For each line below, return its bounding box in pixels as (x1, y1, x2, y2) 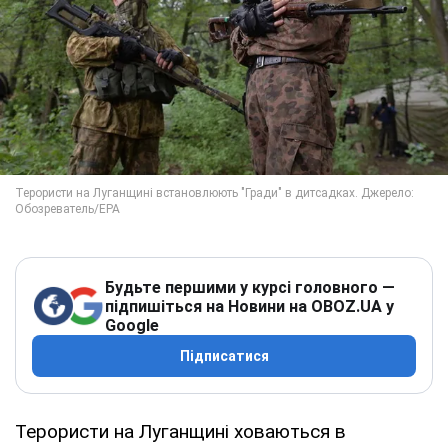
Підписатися (179, 347, 269, 364)
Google (105, 315, 159, 335)
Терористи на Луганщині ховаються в (15, 419, 346, 443)
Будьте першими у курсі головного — (105, 277, 395, 297)
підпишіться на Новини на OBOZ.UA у (105, 296, 394, 316)
